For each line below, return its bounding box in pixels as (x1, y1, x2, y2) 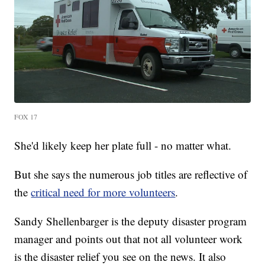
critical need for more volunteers (31, 184, 176, 199)
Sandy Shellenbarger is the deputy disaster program (14, 213, 247, 228)
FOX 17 (14, 111, 38, 121)
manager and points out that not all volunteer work (14, 231, 243, 246)
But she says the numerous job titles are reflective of (14, 166, 248, 182)
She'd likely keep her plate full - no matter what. (14, 137, 232, 153)
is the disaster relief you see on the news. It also (14, 248, 227, 264)
